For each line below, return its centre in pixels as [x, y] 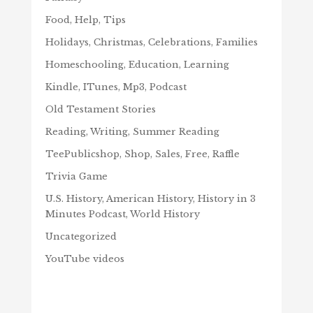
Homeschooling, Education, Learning [137, 65]
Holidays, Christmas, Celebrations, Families [151, 43]
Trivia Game [76, 177]
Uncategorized [81, 237]
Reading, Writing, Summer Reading [132, 132]
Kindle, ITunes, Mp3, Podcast [116, 87]
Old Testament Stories [100, 110]
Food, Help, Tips [85, 20]
